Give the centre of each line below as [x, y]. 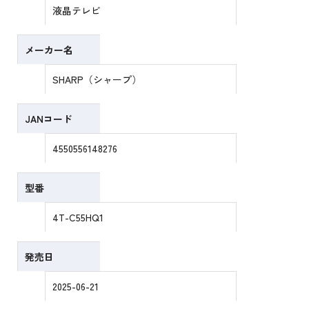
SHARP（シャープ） [97, 80]
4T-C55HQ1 [78, 218]
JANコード [49, 119]
